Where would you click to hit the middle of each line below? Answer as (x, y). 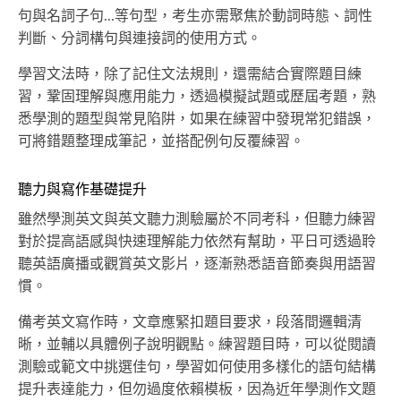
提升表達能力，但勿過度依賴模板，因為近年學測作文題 (197, 390)
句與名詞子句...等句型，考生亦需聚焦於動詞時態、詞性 (195, 17)
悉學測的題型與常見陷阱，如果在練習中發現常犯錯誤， (197, 119)
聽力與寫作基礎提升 (82, 190)
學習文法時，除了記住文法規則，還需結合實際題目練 (190, 75)
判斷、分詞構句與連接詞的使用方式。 (140, 39)
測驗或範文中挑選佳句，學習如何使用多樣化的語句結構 (197, 367)
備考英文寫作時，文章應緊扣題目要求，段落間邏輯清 (190, 323)
